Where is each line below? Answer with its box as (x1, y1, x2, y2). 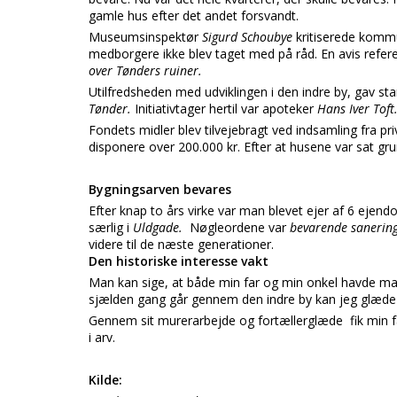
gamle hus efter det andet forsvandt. (89, 7, 299, 24)
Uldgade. (133, 219, 190, 236)
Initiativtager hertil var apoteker (135, 100, 317, 117)
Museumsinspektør (89, 28, 202, 45)
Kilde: (89, 371, 122, 388)
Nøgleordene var (190, 219, 290, 236)
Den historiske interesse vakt (89, 253, 269, 269)
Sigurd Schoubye (202, 28, 296, 45)
